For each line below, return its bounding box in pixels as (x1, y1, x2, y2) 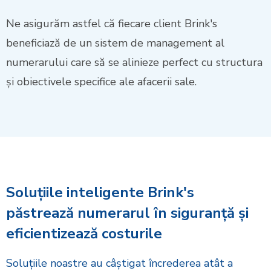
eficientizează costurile (6, 224, 162, 244)
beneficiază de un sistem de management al (6, 36, 224, 51)
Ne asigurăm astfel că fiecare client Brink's (6, 16, 217, 31)
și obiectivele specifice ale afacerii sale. (6, 74, 197, 90)
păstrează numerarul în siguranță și (6, 203, 249, 223)
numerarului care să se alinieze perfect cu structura (6, 55, 263, 70)
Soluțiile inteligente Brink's (6, 183, 194, 203)
